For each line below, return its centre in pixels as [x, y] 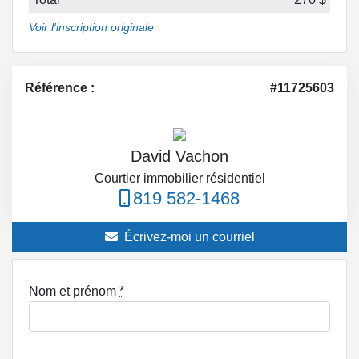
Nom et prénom [74, 292]
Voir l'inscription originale [91, 28]
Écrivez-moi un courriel [189, 237]
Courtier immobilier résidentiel [179, 179]
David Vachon [179, 157]
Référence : [60, 88]
